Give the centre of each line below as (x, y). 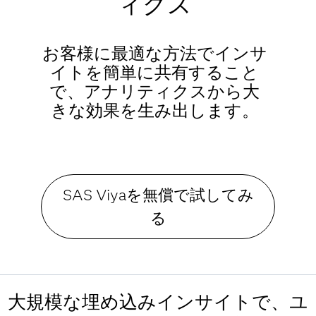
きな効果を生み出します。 (154, 110)
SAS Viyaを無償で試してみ (158, 195)
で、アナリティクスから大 (154, 91)
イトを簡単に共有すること (154, 72)
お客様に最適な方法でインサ (154, 53)
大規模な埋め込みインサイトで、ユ (158, 302)
